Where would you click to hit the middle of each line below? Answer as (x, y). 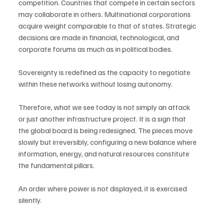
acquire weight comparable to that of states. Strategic (108, 26)
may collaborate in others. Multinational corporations (105, 14)
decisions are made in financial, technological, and (100, 37)
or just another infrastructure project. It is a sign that (103, 119)
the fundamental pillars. (56, 165)
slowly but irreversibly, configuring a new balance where (108, 142)
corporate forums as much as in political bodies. (95, 49)
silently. (30, 200)
